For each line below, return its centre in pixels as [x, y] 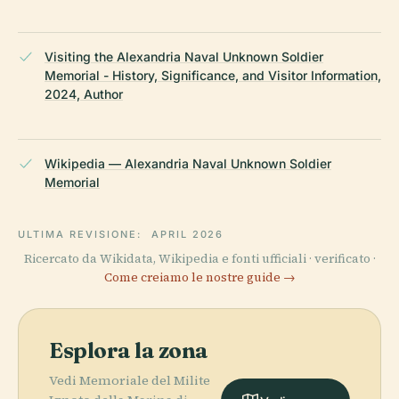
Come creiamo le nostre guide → [199, 277]
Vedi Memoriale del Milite [130, 380]
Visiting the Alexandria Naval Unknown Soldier [184, 56]
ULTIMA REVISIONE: [82, 234]
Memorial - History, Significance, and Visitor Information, [213, 75]
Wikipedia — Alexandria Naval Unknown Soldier [188, 163]
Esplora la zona [129, 350]
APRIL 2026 [187, 234]
